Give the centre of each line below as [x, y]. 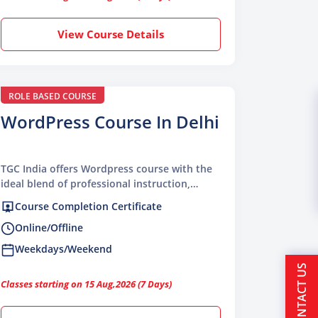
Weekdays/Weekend [64, 249]
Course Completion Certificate [88, 206]
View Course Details [111, 34]
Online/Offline [49, 227]
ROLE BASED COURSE [53, 96]
